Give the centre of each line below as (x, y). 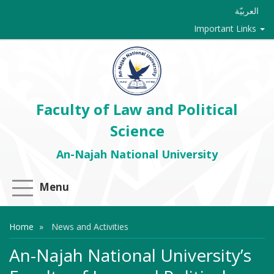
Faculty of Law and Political (137, 109)
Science (137, 131)
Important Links (226, 28)
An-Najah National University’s (130, 255)
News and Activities (89, 227)
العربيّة (247, 11)
